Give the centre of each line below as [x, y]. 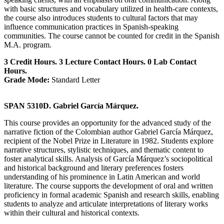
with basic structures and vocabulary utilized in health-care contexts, [111, 8]
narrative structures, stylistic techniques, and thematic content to [104, 149]
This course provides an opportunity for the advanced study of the [107, 122]
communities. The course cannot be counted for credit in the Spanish [112, 35]
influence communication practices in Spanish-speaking [91, 26]
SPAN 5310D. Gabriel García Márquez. [71, 105]
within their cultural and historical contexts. [72, 212]
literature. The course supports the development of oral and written [108, 185]
